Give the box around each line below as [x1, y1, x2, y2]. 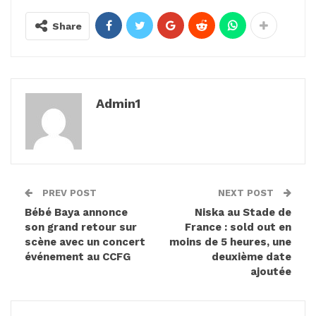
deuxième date [212, 250, 291, 263]
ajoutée [250, 265, 291, 278]
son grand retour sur [25, 220, 137, 233]
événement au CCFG [25, 250, 130, 263]
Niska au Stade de [195, 205, 291, 219]
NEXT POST [218, 187, 276, 198]
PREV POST [39, 187, 97, 198]
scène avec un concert [25, 235, 145, 248]
